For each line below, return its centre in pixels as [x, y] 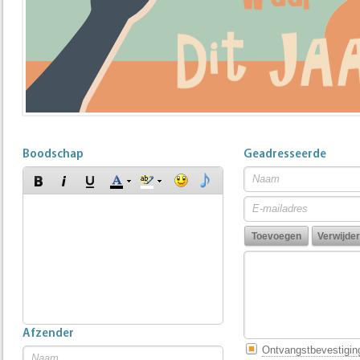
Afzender [48, 334]
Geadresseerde [285, 155]
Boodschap [53, 155]
